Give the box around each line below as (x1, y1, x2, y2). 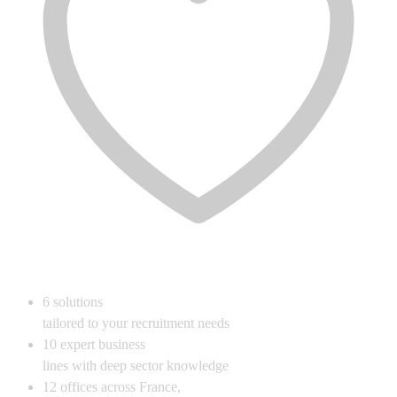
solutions (53, 294, 103, 310)
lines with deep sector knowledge (43, 358, 229, 374)
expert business (60, 337, 145, 353)
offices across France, (60, 379, 181, 395)
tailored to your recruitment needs (43, 315, 230, 331)
